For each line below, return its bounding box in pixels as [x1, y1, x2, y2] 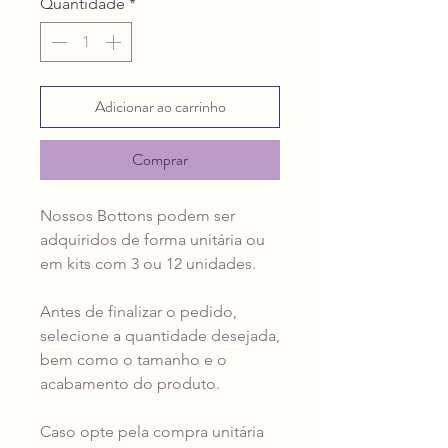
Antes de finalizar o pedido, [40, 302, 237, 322]
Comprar [132, 148, 188, 172]
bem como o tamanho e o [40, 350, 227, 370]
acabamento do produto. [40, 374, 220, 394]
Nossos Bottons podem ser [40, 206, 235, 226]
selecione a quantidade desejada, [40, 326, 280, 346]
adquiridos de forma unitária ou [40, 230, 265, 250]
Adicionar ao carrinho [94, 95, 226, 119]
